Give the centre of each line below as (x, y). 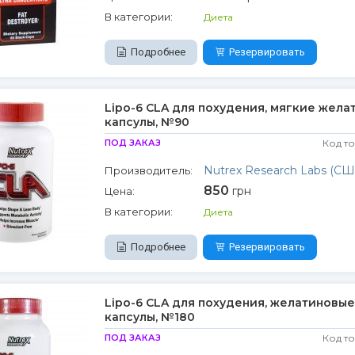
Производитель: (148, 170)
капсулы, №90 (147, 122)
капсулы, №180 (149, 317)
